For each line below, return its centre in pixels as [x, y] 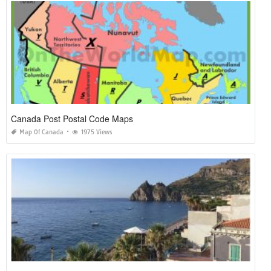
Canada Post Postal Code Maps [72, 119]
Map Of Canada [41, 132]
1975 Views [97, 132]
